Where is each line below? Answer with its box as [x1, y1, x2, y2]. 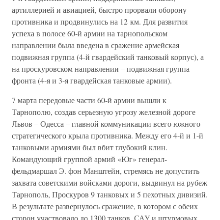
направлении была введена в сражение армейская [12, 40, 179, 50]
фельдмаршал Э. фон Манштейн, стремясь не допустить [12, 165, 199, 176]
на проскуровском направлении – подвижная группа [12, 63, 190, 74]
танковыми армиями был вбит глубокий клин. [12, 142, 167, 152]
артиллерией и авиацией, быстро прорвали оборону [12, 4, 187, 15]
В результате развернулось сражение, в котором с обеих [12, 201, 198, 211]
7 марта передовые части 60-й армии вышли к [12, 95, 166, 105]
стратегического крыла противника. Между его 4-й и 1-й [12, 130, 203, 140]
